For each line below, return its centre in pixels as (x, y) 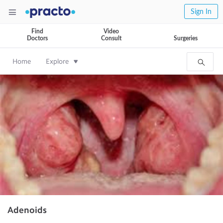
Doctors (37, 38)
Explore (57, 61)
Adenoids (27, 210)
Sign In (201, 12)
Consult (111, 38)
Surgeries (186, 38)
